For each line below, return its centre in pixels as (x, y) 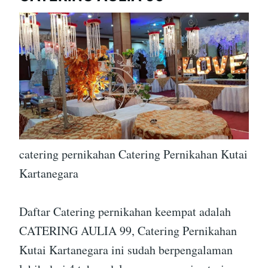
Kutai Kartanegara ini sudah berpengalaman (126, 250)
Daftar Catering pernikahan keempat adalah (125, 212)
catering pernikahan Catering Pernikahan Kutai (133, 154)
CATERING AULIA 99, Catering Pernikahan (128, 231)
